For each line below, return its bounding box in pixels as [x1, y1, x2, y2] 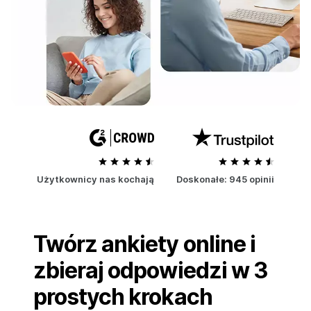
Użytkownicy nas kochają [37, 173, 154, 185]
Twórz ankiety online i [33, 230, 255, 258]
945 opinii [227, 173, 274, 185]
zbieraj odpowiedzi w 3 [33, 256, 268, 284]
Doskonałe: [176, 173, 227, 185]
